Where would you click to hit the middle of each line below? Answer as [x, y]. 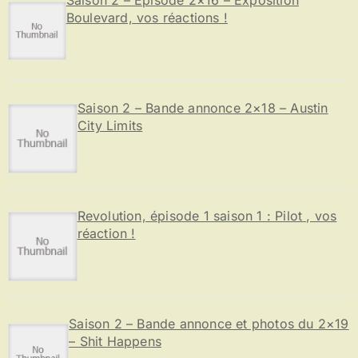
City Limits [110, 125]
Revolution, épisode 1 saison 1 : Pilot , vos [207, 215]
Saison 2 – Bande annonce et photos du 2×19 [209, 323]
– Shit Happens [115, 341]
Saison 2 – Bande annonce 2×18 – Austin [203, 107]
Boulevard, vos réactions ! [147, 17]
